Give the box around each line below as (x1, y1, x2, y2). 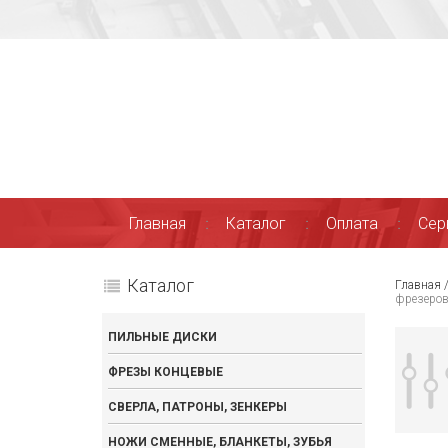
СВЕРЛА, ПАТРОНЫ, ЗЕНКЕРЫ (108, 400, 287, 414)
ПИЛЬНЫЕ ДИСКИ (108, 330, 217, 344)
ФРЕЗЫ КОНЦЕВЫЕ (108, 365, 223, 379)
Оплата (326, 214, 378, 233)
